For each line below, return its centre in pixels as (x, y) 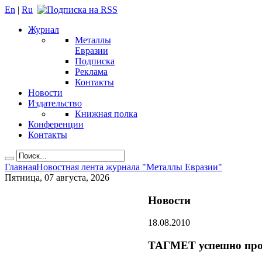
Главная (20, 167)
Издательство (55, 103)
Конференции (56, 124)
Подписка (95, 61)
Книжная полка (106, 114)
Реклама (91, 72)
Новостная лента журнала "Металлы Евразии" (129, 167)
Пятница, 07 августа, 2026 (57, 177)
